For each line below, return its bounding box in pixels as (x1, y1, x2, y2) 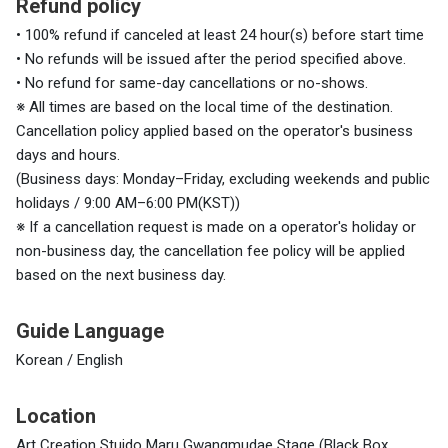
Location (16, 404, 96, 429)
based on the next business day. (16, 266, 226, 285)
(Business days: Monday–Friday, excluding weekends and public (16, 170, 430, 189)
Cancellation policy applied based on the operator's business (16, 122, 413, 141)
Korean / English (16, 351, 123, 370)
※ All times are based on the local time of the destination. (16, 98, 393, 117)
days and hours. (16, 146, 120, 165)
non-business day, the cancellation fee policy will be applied (16, 242, 405, 261)
